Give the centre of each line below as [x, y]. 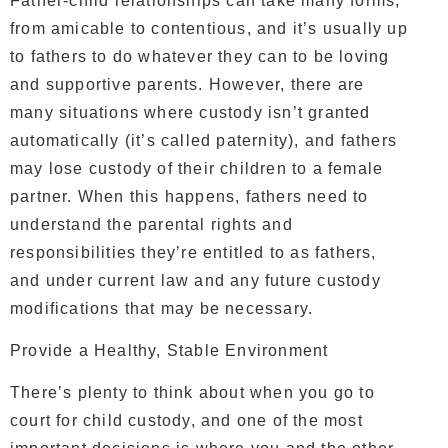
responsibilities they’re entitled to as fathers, [193, 252]
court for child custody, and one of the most [186, 421]
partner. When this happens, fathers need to [189, 196]
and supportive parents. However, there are [187, 84]
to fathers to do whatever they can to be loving [200, 56]
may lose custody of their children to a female [197, 168]
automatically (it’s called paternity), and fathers [204, 140]
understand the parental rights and [151, 224]
